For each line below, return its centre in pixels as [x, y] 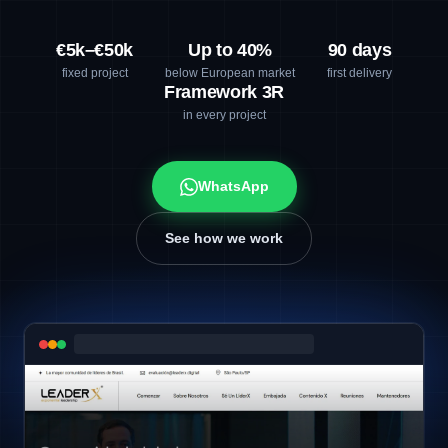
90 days [359, 50]
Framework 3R [224, 92]
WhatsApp [233, 186]
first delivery [360, 73]
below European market [230, 73]
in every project [224, 115]
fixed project [94, 73]
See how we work [224, 238]
